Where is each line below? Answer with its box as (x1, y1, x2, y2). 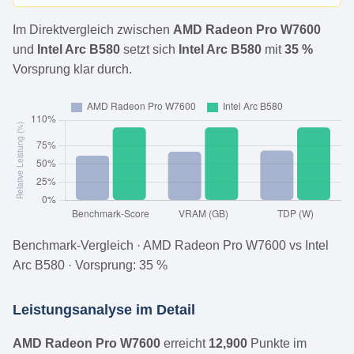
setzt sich (120, 43, 179, 57)
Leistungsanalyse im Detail (13, 302, 195, 318)
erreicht (160, 337, 209, 351)
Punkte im (247, 337, 307, 351)
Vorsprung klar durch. (13, 62, 132, 77)
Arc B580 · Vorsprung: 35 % (13, 258, 168, 273)
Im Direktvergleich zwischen (13, 23, 173, 37)
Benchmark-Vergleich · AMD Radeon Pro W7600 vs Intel (13, 239, 329, 253)
